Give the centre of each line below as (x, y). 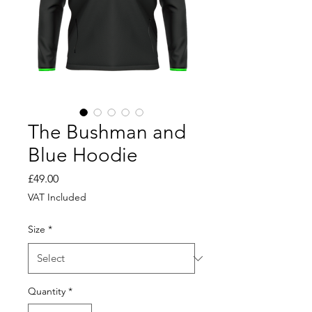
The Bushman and (107, 132)
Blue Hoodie (83, 155)
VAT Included (57, 197)
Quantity (47, 291)
